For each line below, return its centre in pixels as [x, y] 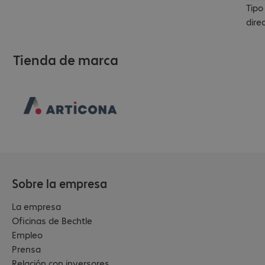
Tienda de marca [66, 59]
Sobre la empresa [59, 183]
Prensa [26, 249]
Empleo [27, 235]
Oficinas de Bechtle [52, 221]
